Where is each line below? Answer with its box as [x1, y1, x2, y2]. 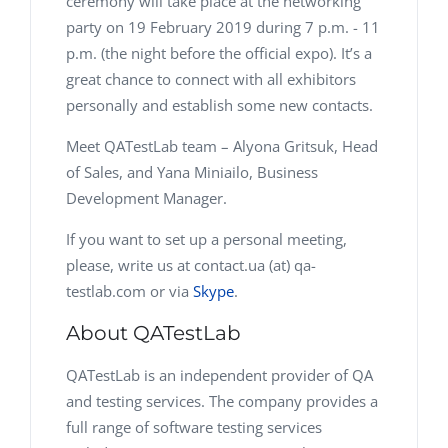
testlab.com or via [66, 280, 193, 301]
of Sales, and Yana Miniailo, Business [66, 161, 318, 182]
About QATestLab [66, 320, 241, 345]
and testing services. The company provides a [66, 390, 378, 411]
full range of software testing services [66, 416, 322, 437]
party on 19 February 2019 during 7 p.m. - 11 [66, 16, 380, 37]
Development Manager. [66, 187, 227, 208]
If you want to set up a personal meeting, [66, 228, 347, 249]
